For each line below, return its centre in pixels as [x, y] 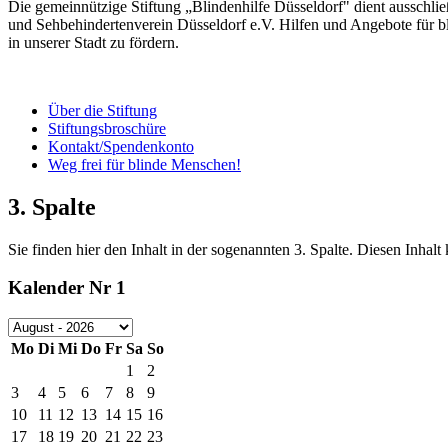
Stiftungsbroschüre [107, 128]
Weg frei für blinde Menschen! [144, 164]
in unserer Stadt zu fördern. [93, 42]
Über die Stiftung [102, 110]
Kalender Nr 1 [67, 288]
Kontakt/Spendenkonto [121, 146]
